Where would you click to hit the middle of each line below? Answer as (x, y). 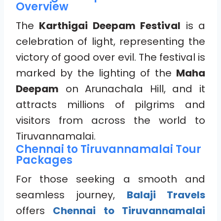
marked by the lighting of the (96, 73)
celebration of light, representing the (110, 41)
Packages (44, 160)
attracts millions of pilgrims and (110, 104)
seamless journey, (71, 195)
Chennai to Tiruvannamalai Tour (109, 149)
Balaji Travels (166, 195)
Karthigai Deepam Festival (110, 25)
